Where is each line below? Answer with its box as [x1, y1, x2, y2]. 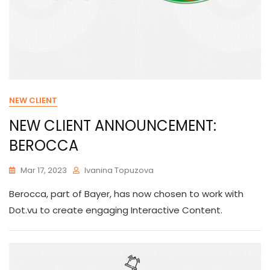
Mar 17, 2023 [20, 165, 67, 176]
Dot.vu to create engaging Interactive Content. [9, 204, 222, 216]
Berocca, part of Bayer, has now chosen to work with [9, 187, 243, 200]
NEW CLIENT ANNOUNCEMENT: [9, 116, 216, 136]
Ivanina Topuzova [84, 165, 154, 176]
